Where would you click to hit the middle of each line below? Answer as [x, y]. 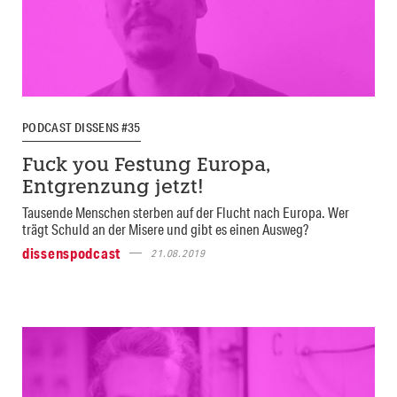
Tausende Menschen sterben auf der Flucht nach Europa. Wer [186, 212]
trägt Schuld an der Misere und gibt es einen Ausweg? [165, 229]
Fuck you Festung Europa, [146, 166]
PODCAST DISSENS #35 [82, 127]
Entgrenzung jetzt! [113, 188]
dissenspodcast [72, 253]
